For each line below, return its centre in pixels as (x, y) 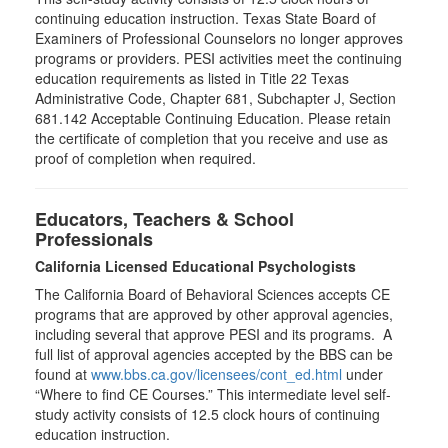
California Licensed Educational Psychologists (195, 266)
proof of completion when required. (145, 158)
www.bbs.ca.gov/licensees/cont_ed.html (216, 374)
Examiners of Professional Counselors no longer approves (219, 38)
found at (63, 374)
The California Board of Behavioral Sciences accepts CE (212, 294)
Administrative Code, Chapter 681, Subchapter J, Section (215, 98)
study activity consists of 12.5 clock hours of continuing (207, 414)
